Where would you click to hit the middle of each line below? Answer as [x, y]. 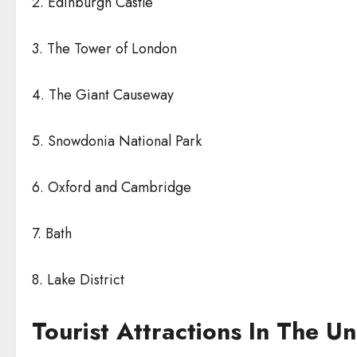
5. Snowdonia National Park [117, 141]
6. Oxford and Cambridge [112, 187]
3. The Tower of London [104, 48]
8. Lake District [78, 279]
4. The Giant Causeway [103, 94]
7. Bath [52, 233]
